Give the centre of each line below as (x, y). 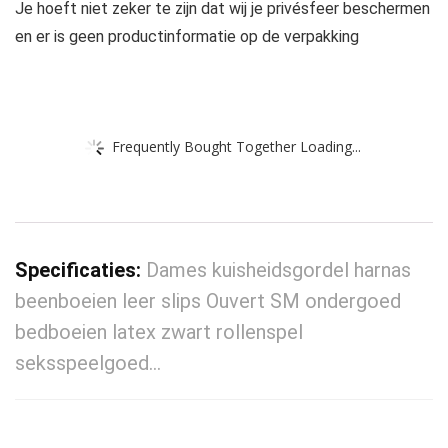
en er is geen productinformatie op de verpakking (187, 37)
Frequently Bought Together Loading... (236, 146)
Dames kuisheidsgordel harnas (278, 270)
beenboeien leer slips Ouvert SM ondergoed (208, 301)
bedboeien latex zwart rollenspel (159, 332)
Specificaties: (80, 270)
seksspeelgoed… (88, 363)
